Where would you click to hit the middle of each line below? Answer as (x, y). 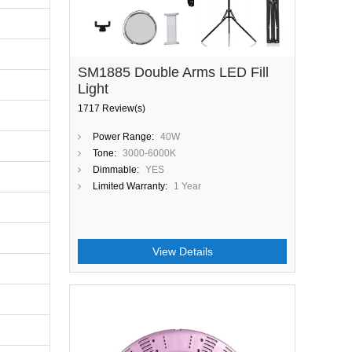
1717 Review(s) (112, 108)
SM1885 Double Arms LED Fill (173, 72)
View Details (182, 251)
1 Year (187, 186)
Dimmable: (116, 170)
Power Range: (123, 137)
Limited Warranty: (130, 186)
